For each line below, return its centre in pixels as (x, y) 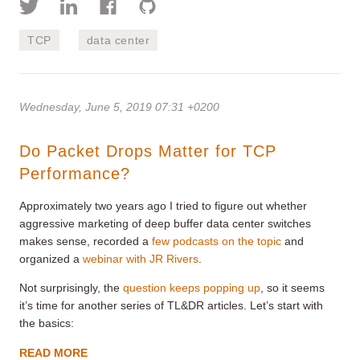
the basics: (47, 323)
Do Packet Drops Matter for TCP (148, 151)
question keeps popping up (192, 287)
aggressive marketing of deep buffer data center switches (165, 223)
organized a (51, 258)
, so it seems (292, 287)
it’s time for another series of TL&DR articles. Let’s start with (171, 305)
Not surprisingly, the (71, 287)
